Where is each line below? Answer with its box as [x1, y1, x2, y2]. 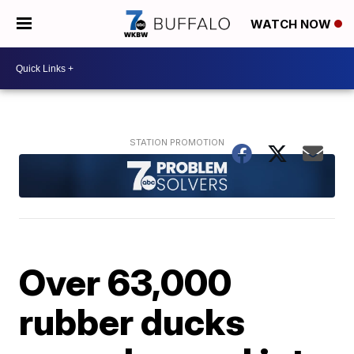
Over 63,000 [19, 259, 232, 304]
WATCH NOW [250, 17, 334, 32]
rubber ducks [19, 299, 246, 344]
